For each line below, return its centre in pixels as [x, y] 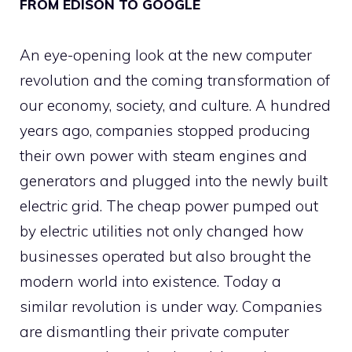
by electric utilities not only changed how [161, 231]
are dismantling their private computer [154, 332]
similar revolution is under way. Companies [171, 306]
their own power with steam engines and [163, 156]
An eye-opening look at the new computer [166, 55]
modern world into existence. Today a [150, 281]
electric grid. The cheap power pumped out [169, 206]
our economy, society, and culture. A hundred [175, 105]
